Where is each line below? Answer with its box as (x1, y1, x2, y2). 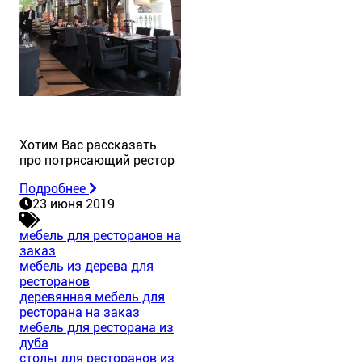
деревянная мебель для (19, 288, 165, 305)
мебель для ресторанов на (19, 227, 181, 243)
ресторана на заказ (19, 304, 140, 320)
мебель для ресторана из (19, 319, 174, 335)
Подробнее (19, 180, 86, 196)
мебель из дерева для (19, 258, 154, 274)
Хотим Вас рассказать (19, 137, 157, 153)
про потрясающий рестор (19, 152, 175, 168)
